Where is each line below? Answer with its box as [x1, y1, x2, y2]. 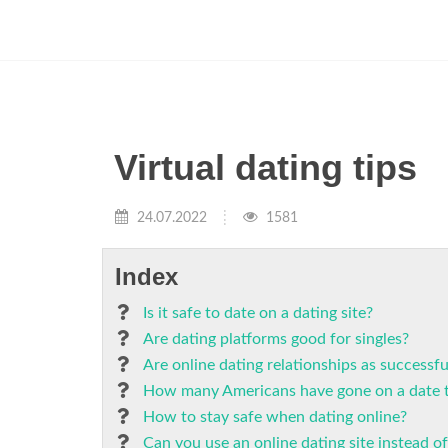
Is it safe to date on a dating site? [143, 305, 373, 321]
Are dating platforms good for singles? [143, 331, 409, 347]
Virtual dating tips [114, 147, 417, 188]
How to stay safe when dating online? [143, 409, 407, 425]
